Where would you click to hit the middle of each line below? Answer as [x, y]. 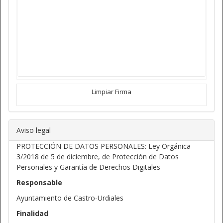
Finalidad [32, 214]
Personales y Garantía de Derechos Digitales [88, 167]
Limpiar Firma [111, 92]
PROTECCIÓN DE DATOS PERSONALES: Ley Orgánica [104, 146]
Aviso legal [34, 130]
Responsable [39, 183]
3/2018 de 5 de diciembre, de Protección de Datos [98, 157]
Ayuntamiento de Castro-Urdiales [70, 198]
